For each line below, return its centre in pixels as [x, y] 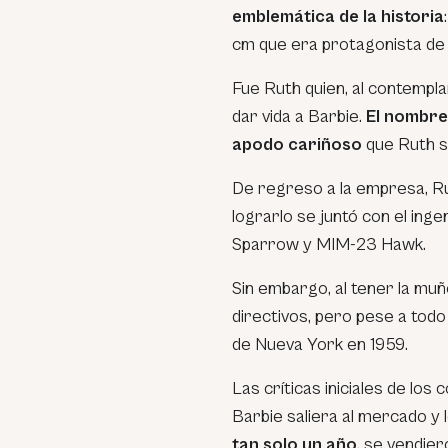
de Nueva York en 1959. [320, 344]
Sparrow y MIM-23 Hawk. [329, 244]
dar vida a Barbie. [299, 116]
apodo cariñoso [297, 144]
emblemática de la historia [338, 16]
